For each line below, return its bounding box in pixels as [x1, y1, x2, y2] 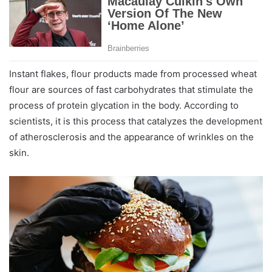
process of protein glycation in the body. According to [9, 99, 239, 111]
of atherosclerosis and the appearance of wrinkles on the [9, 131, 254, 143]
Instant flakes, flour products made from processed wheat [9, 67, 257, 80]
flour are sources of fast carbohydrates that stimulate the [9, 83, 253, 95]
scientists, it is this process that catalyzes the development [9, 115, 262, 127]
